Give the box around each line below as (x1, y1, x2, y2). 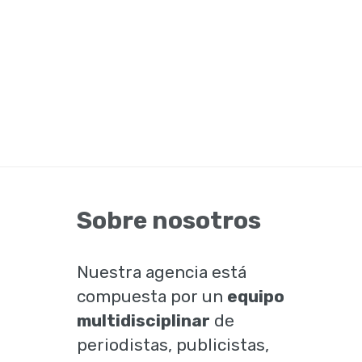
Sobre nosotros (77, 206, 262, 235)
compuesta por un (77, 286, 228, 306)
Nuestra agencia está (77, 262, 247, 282)
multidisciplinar (77, 310, 211, 330)
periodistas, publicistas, (77, 335, 270, 355)
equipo (227, 286, 285, 306)
